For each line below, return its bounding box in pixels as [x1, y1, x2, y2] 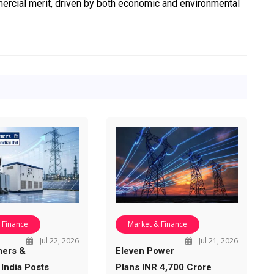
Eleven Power [115, 245, 174, 257]
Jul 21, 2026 [196, 235, 238, 246]
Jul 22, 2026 [37, 235, 79, 246]
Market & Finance [127, 219, 187, 230]
